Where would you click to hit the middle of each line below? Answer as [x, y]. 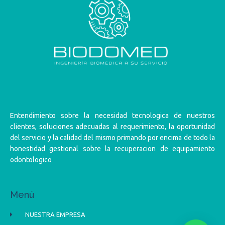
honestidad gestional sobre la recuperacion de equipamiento [113, 149]
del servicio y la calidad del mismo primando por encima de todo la [113, 138]
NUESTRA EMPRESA [55, 215]
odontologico [31, 160]
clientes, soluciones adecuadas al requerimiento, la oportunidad [113, 127]
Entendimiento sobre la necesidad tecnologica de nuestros [113, 116]
